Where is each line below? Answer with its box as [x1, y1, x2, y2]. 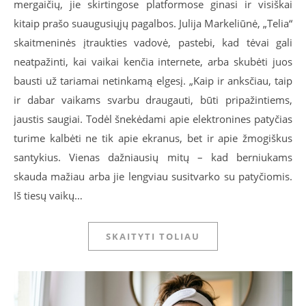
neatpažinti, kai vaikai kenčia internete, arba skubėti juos [14, 55, 292, 69]
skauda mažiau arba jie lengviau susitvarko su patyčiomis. [14, 169, 292, 184]
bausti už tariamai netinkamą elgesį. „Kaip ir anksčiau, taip [14, 74, 292, 88]
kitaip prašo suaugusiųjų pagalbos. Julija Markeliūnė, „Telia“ [14, 16, 292, 31]
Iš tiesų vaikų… [14, 189, 83, 203]
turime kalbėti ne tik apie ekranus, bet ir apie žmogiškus [14, 131, 292, 145]
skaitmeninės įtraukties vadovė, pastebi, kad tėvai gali [14, 36, 292, 50]
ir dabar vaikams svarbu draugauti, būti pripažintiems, [14, 93, 292, 107]
